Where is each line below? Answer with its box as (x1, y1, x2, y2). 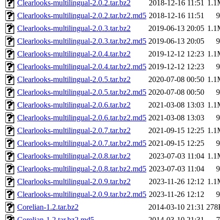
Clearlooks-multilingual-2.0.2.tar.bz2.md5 (17, 11, 146, 20)
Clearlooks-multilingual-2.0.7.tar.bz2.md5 (17, 139, 146, 148)
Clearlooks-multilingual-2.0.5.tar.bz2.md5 (17, 88, 146, 97)
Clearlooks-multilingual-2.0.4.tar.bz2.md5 (17, 62, 146, 71)
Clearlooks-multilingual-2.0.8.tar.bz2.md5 (17, 165, 146, 173)
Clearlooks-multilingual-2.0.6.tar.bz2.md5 (17, 113, 146, 122)
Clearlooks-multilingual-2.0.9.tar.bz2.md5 (17, 190, 146, 199)
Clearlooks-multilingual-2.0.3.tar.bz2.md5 (17, 37, 146, 46)
